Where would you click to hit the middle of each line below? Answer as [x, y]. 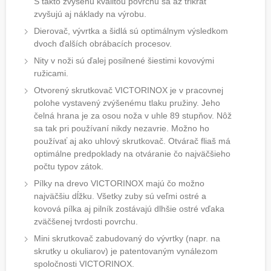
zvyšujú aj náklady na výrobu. [90, 14]
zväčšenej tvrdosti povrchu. [86, 222]
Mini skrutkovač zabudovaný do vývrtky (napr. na [127, 239]
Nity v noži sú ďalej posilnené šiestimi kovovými [124, 61]
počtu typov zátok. [69, 167]
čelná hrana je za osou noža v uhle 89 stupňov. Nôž [133, 116]
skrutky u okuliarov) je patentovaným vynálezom [126, 251]
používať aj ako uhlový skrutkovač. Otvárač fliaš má [132, 141]
